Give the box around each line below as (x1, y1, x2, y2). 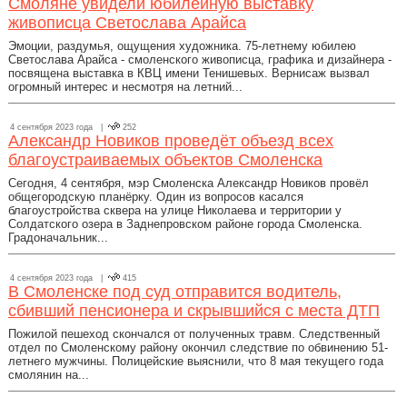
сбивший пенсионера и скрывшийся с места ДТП (8, 302, 380, 320)
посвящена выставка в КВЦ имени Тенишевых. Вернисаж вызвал (8, 66, 370, 80)
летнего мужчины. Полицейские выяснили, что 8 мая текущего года (8, 354, 383, 368)
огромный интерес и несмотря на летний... (8, 80, 243, 94)
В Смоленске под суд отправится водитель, (8, 283, 342, 301)
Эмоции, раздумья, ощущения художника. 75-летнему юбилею (8, 39, 356, 53)
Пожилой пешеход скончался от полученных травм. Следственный (8, 327, 380, 341)
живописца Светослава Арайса (8, 14, 246, 32)
